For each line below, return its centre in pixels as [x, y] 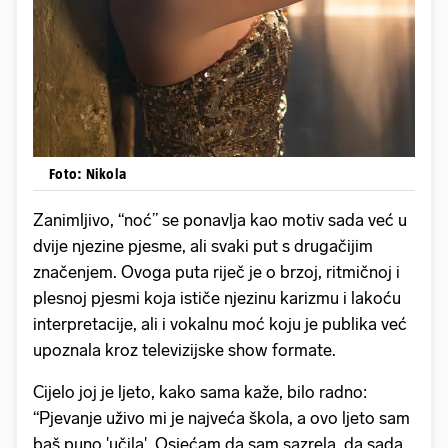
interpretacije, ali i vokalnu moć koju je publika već [220, 323]
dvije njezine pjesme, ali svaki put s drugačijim [203, 245]
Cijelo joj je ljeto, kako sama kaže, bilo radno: [200, 391]
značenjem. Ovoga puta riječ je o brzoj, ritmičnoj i [216, 271]
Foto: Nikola [87, 173]
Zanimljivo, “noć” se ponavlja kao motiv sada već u [220, 219]
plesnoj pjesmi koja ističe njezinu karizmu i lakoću [217, 297]
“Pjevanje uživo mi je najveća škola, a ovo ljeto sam [221, 417]
